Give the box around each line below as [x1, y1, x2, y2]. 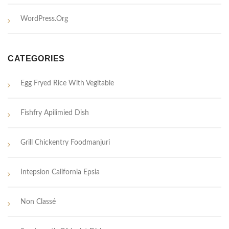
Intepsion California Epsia [20, 169, 100, 176]
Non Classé [20, 198, 56, 206]
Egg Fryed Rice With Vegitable [20, 80, 114, 87]
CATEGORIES [8, 54, 65, 63]
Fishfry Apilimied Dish [20, 109, 89, 117]
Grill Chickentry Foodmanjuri [20, 139, 110, 147]
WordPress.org [20, 15, 68, 23]
